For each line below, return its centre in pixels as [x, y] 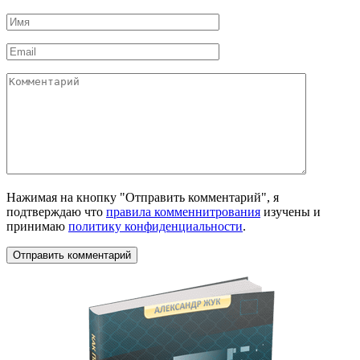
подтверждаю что [56, 212]
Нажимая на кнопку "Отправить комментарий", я [143, 198]
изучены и [290, 212]
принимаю [37, 227]
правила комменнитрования [183, 212]
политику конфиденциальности [155, 227]
